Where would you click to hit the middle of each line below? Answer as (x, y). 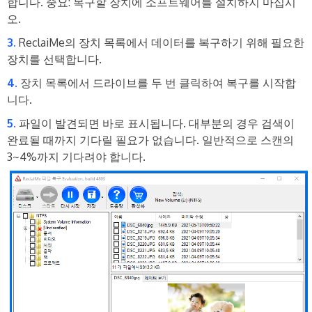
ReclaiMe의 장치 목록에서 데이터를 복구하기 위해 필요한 (162, 42)
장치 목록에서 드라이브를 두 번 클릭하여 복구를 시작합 (158, 83)
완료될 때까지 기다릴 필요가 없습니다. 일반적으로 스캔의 (150, 140)
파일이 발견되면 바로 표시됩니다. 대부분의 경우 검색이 (157, 123)
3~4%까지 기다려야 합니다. (76, 156)
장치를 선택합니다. (54, 59)
